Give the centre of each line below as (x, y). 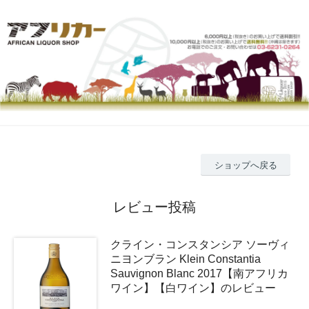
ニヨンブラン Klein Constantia (186, 259)
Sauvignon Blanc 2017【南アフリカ (199, 274)
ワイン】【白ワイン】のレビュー (193, 288)
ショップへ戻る (246, 165)
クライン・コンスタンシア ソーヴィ (200, 245)
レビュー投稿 (154, 207)
